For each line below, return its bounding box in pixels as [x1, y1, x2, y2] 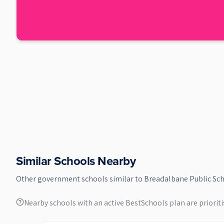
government [37, 173, 81, 184]
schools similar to [81, 173, 144, 184]
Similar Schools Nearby [16, 152, 136, 170]
